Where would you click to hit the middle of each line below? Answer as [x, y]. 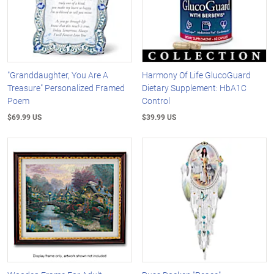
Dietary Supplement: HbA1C [194, 88]
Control [156, 101]
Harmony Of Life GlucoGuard [197, 75]
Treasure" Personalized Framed [66, 88]
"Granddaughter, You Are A [58, 75]
